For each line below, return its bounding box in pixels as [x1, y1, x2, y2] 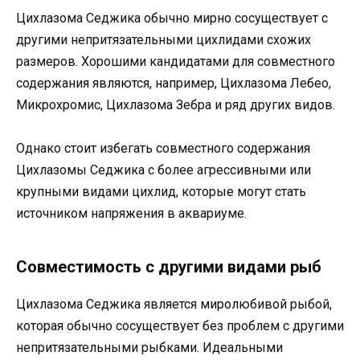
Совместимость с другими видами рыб [16, 256, 321, 276]
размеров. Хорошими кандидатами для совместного [16, 53, 335, 69]
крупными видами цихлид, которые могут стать [16, 183, 306, 199]
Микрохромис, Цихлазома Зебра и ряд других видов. [16, 96, 335, 112]
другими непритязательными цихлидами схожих [16, 31, 311, 47]
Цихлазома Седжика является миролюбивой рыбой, [16, 296, 332, 312]
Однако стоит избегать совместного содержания [16, 140, 310, 156]
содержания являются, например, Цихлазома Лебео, [16, 75, 331, 91]
